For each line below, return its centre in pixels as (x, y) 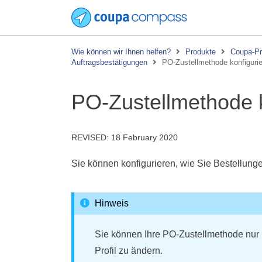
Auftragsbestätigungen (109, 62)
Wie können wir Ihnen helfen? (121, 52)
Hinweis (112, 203)
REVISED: (90, 137)
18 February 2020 (144, 137)
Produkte (201, 52)
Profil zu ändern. (129, 251)
